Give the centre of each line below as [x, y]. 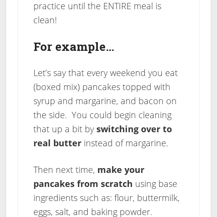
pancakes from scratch [83, 184]
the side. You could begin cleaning [102, 115]
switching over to [134, 129]
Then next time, [65, 170]
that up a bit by [65, 129]
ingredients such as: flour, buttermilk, [106, 198]
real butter [57, 143]
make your [121, 170]
